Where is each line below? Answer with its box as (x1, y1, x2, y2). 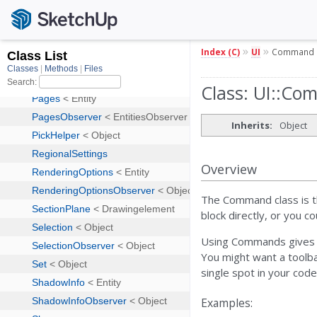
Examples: (201, 294, 253, 311)
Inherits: (231, 119, 273, 132)
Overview (201, 160, 258, 178)
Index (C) (201, 45, 241, 57)
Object (279, 119, 308, 132)
